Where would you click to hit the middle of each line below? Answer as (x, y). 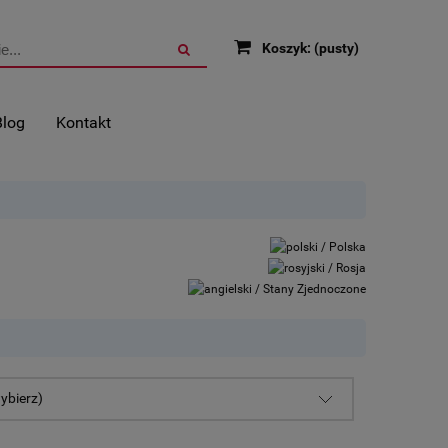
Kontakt (84, 123)
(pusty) (336, 49)
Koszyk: (286, 49)
